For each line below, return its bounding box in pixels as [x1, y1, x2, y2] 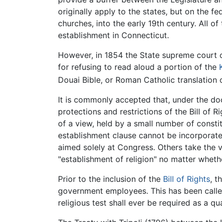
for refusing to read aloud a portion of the [58, 61, 219, 72]
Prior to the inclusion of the [58, 174, 163, 184]
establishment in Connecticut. [58, 30, 169, 40]
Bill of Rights [163, 174, 210, 184]
